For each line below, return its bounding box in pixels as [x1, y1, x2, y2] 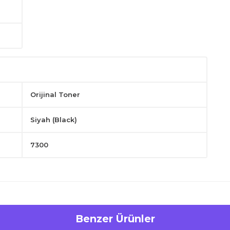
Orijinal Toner [30, 90, 81, 99]
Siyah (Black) [30, 116, 78, 124]
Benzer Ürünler [75, 213, 155, 225]
